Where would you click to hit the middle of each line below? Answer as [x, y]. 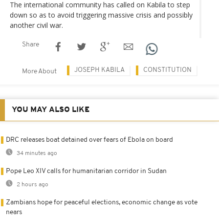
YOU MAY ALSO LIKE [51, 110]
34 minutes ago [36, 153]
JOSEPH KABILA [99, 70]
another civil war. [36, 25]
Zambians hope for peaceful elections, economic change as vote [102, 202]
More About [39, 71]
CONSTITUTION [167, 70]
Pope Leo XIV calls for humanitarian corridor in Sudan [86, 171]
